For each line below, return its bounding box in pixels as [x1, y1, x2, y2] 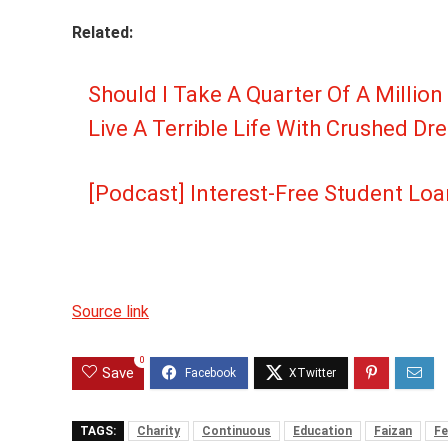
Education [293, 424, 352, 439]
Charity [137, 424, 180, 439]
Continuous [202, 424, 271, 439]
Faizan [374, 424, 412, 439]
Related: [72, 23, 133, 43]
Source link [72, 302, 149, 322]
